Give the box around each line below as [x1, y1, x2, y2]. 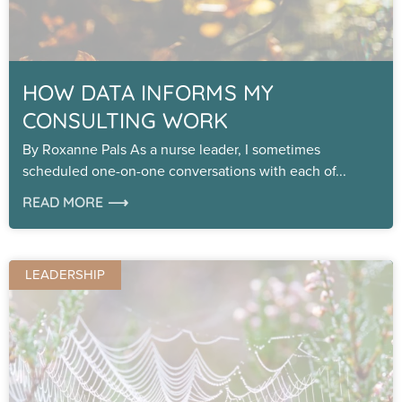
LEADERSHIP [25, 264, 105, 284]
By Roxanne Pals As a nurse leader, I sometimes [22, 138, 320, 160]
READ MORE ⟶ [22, 192, 128, 211]
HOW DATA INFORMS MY [22, 78, 274, 106]
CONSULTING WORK [22, 106, 229, 134]
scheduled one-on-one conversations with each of [22, 160, 336, 181]
